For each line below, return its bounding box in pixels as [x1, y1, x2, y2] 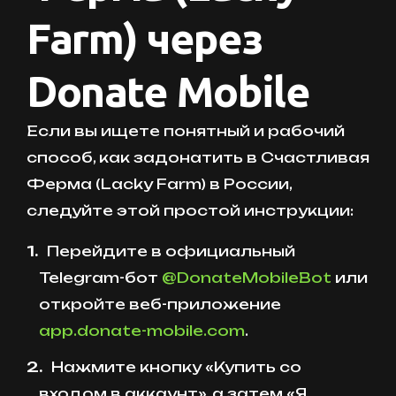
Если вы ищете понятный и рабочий [27, 121, 345, 140]
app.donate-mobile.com [39, 321, 246, 339]
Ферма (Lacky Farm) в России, [27, 174, 292, 193]
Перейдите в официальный [47, 241, 295, 260]
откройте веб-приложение [39, 294, 282, 313]
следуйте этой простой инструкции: [27, 201, 354, 219]
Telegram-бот [39, 268, 163, 286]
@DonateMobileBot [162, 268, 332, 286]
